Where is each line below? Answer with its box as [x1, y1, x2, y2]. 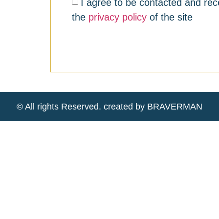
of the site [147, 12, 193, 23]
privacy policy [88, 12, 147, 23]
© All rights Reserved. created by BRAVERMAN [17, 101, 202, 111]
